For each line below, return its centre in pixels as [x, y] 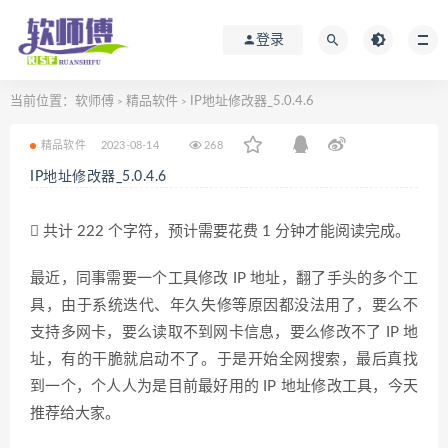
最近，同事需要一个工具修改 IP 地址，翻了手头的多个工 [224, 278]
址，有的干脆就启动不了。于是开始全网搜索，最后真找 [224, 359]
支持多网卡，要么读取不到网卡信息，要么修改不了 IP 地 [224, 332]
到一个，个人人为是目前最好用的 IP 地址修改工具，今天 [224, 386]
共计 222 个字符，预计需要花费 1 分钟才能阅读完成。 [224, 231]
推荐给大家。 [75, 413]
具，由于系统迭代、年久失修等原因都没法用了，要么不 [224, 305]
